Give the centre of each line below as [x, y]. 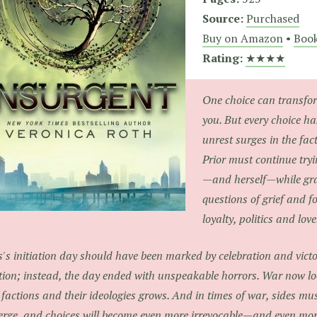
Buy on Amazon [243, 38]
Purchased [273, 18]
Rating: [223, 58]
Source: [223, 18]
